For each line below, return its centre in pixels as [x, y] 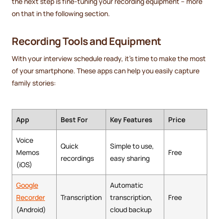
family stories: [34, 83]
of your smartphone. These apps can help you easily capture [106, 71]
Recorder [31, 197]
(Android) [31, 210]
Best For [74, 120]
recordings [77, 158]
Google [27, 185]
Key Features [131, 120]
